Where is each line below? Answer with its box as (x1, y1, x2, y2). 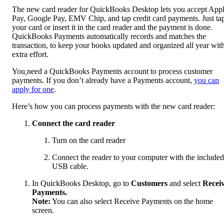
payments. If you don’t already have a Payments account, (12, 75, 194, 84)
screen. (32, 205, 54, 214)
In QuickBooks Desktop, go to (32, 178, 131, 187)
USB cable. (52, 161, 88, 170)
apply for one (12, 84, 54, 93)
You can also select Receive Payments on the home (50, 196, 213, 205)
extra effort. (12, 49, 48, 58)
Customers (131, 178, 169, 187)
